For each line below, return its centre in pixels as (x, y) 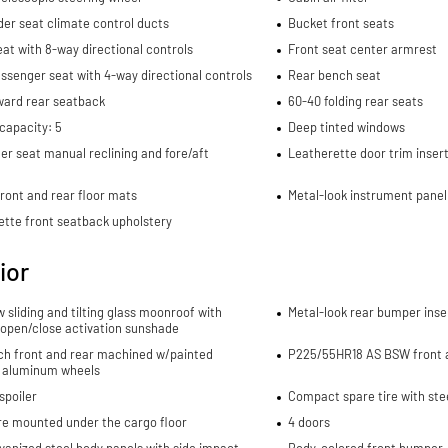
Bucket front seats (340, 23)
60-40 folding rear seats (355, 101)
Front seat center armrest (362, 49)
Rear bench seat (334, 75)
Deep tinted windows (346, 127)
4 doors (308, 422)
